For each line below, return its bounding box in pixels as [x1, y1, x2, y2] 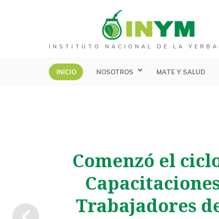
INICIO [56, 67, 76, 76]
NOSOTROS [96, 67, 133, 76]
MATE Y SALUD [156, 67, 205, 76]
